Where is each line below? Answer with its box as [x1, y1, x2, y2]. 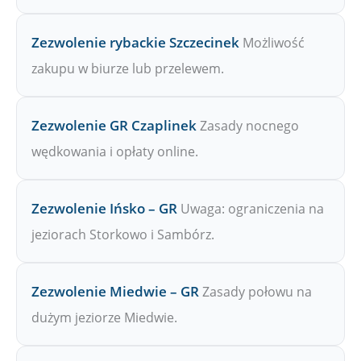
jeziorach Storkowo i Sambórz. [31, 226, 214, 244]
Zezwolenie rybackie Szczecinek [31, 33, 239, 52]
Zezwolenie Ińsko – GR [31, 199, 177, 218]
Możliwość [243, 34, 305, 52]
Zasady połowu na [202, 283, 312, 301]
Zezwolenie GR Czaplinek [31, 116, 197, 135]
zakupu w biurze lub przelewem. [31, 60, 224, 78]
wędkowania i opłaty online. [31, 143, 198, 161]
